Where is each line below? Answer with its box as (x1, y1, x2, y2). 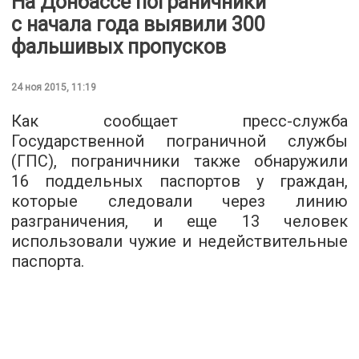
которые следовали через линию (11, 191, 348, 211)
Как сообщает (11, 111, 242, 131)
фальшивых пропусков (11, 34, 226, 58)
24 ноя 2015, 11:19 (11, 81, 96, 93)
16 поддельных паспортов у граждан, (11, 171, 348, 191)
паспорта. (11, 251, 84, 271)
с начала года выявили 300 (11, 12, 265, 36)
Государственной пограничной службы (11, 131, 348, 151)
